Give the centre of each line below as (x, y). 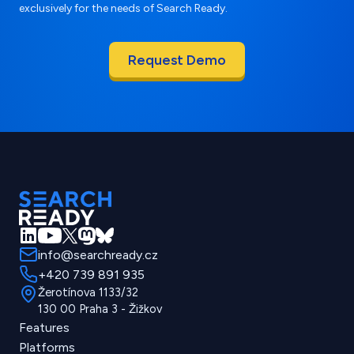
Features (44, 328)
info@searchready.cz (98, 255)
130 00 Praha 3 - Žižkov (100, 309)
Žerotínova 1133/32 (88, 293)
